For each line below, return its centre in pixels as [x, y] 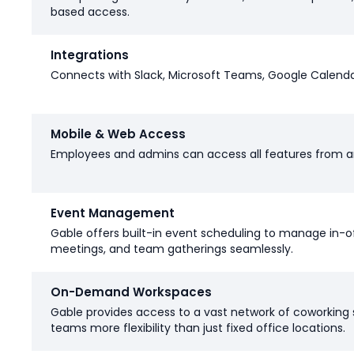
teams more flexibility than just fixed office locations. [198, 328]
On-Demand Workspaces [131, 292]
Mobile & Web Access [118, 134]
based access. [90, 12]
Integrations [90, 55]
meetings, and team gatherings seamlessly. [172, 249]
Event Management [113, 213]
